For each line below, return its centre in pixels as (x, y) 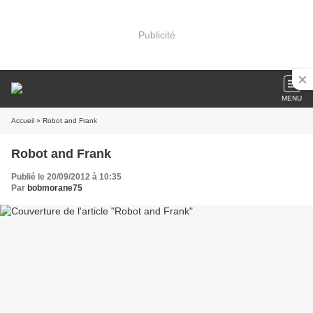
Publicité (156, 35)
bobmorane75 (55, 188)
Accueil (23, 121)
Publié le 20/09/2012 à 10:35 (66, 177)
